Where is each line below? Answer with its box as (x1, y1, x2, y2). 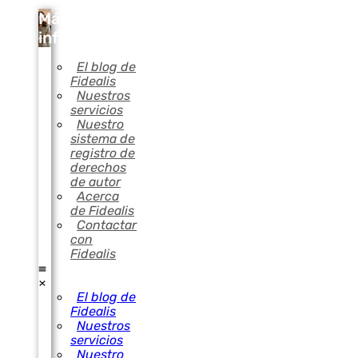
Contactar (77, 217, 137, 233)
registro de (70, 145, 135, 161)
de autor (70, 174, 121, 190)
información (38, 27, 129, 47)
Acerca (77, 189, 119, 205)
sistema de (70, 131, 135, 147)
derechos (70, 160, 126, 176)
